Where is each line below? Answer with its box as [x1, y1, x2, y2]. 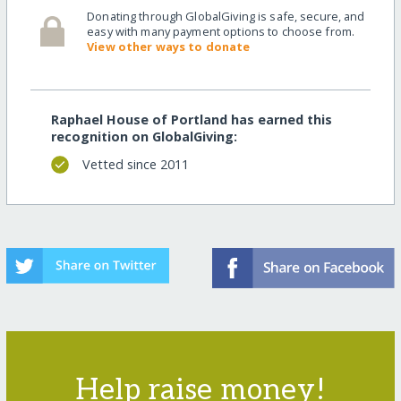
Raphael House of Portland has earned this [50, 110, 332, 128]
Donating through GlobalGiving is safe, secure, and [87, 7, 365, 24]
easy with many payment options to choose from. [87, 22, 355, 39]
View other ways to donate [87, 38, 251, 55]
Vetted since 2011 [81, 156, 189, 174]
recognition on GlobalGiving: [50, 127, 237, 145]
